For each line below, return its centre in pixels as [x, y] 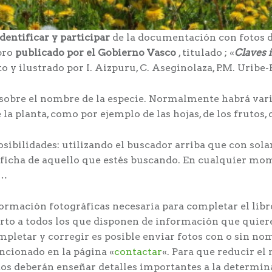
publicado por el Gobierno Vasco [96, 53]
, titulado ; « [205, 53]
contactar [138, 252]
